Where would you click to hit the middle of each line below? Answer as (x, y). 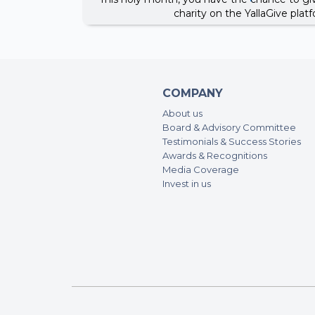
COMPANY (193, 94)
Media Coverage (201, 170)
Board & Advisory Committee (229, 128)
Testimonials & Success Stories (232, 142)
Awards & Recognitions (215, 156)
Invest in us (187, 184)
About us (182, 114)
